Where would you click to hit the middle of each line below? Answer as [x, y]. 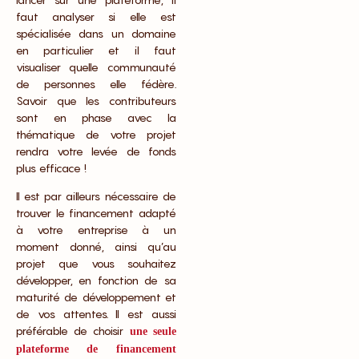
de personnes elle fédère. [96, 83]
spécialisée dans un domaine [96, 33]
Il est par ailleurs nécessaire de [96, 196]
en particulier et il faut [96, 50]
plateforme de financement [96, 349]
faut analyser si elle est [96, 16]
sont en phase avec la [96, 117]
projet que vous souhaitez [96, 264]
